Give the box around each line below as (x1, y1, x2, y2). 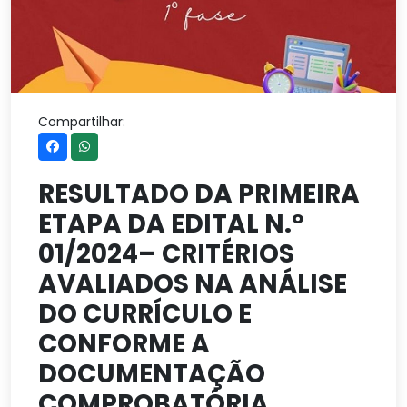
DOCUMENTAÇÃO (38, 356, 265, 392)
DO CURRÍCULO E (38, 296, 252, 332)
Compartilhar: (38, 113, 125, 131)
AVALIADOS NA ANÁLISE (38, 266, 347, 302)
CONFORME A (38, 326, 210, 362)
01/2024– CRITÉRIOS (38, 236, 294, 272)
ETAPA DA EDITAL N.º (38, 206, 303, 242)
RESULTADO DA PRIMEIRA (38, 176, 360, 212)
